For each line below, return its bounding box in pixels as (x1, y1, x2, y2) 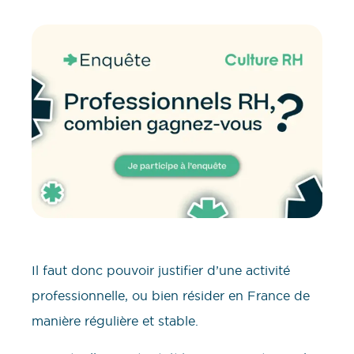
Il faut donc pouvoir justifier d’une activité (32, 262, 290, 279)
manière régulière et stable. (32, 313, 198, 330)
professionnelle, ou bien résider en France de (32, 288, 310, 304)
